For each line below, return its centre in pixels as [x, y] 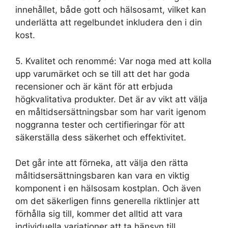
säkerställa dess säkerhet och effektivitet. [101, 137]
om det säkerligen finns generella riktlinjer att [107, 201]
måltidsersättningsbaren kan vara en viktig [102, 176]
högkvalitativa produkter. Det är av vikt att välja [111, 99]
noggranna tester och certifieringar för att [100, 124]
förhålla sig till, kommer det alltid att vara [99, 214]
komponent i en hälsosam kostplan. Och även [108, 189]
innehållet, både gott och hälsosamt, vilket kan [111, 10]
